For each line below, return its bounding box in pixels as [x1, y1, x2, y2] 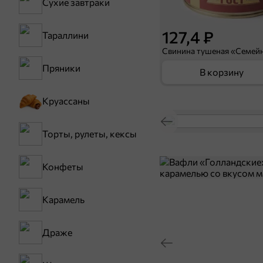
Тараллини [42, 29, 89, 41]
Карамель [42, 194, 85, 205]
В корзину [200, 66, 244, 77]
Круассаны [42, 95, 90, 106]
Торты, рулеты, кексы [42, 128, 137, 139]
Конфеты [42, 161, 83, 172]
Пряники [42, 62, 80, 73]
